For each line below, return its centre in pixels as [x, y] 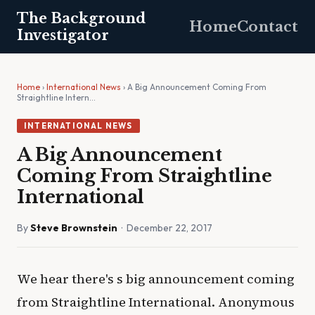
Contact [268, 27]
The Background [81, 18]
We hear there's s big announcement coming [156, 279]
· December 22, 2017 [165, 228]
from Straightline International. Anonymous [156, 302]
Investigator [63, 35]
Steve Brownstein [74, 228]
